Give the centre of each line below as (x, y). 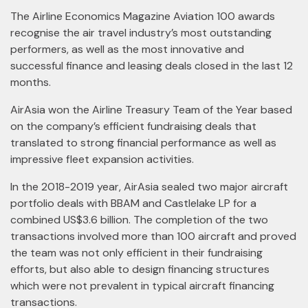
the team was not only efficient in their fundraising (136, 253)
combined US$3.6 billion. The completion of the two (139, 220)
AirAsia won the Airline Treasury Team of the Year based (151, 110)
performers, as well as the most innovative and (127, 49)
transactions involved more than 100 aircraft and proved (153, 236)
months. (31, 82)
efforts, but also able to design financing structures (140, 269)
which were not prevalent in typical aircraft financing (142, 286)
